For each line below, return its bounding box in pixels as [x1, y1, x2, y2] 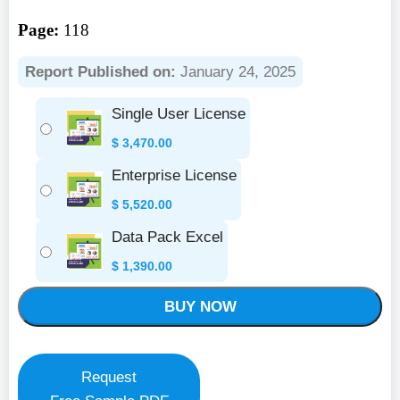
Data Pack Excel [112, 229, 223, 246]
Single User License [112, 105, 246, 122]
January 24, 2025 [176, 63, 296, 80]
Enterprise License [112, 167, 237, 184]
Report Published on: [25, 63, 176, 80]
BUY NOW [163, 298, 237, 315]
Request [81, 369, 137, 386]
